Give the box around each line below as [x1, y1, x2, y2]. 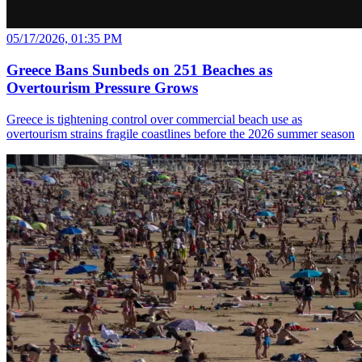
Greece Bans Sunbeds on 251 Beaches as [6, 61, 272, 78]
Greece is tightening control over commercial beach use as [6, 112, 302, 126]
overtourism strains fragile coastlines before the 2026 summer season [6, 126, 355, 141]
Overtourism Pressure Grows [6, 78, 198, 96]
